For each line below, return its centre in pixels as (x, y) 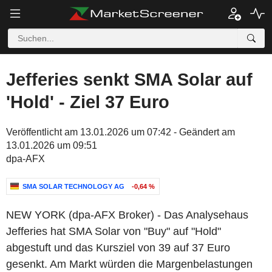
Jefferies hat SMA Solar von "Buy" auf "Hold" (114, 231)
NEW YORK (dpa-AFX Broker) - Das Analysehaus (127, 215)
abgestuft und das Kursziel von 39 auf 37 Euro (118, 248)
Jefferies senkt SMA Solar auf (129, 80)
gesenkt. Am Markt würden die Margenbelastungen (129, 264)
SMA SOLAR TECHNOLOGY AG (73, 186)
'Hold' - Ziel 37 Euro (88, 102)
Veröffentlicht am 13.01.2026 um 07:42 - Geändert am (121, 132)
